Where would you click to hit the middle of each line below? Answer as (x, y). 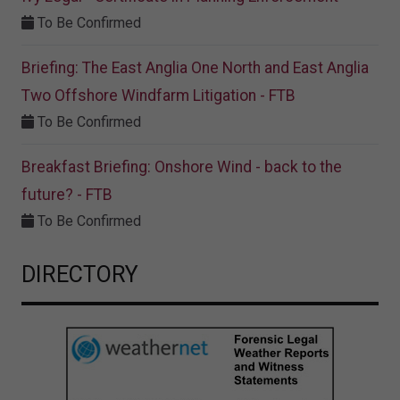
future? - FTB (67, 195)
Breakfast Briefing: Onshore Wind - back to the (182, 167)
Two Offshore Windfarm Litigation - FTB (158, 96)
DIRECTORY (80, 275)
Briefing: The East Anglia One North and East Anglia (195, 68)
